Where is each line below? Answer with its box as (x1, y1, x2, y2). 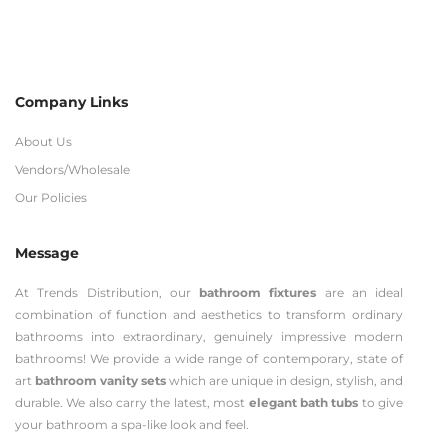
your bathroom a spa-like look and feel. (15, 417, 249, 433)
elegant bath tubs (248, 395, 359, 411)
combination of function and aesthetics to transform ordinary (15, 307, 403, 323)
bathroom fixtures (199, 285, 317, 301)
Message (15, 244, 79, 263)
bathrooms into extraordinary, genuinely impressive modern (15, 329, 403, 345)
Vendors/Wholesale (15, 162, 130, 178)
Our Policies (15, 190, 87, 206)
